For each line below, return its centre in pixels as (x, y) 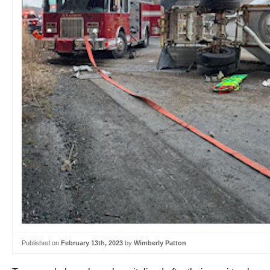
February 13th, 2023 (92, 243)
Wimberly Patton (160, 243)
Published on (41, 243)
